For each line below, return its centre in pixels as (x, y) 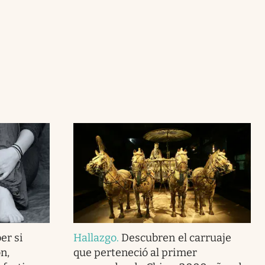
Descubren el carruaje (176, 237)
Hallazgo (95, 237)
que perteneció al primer (135, 252)
